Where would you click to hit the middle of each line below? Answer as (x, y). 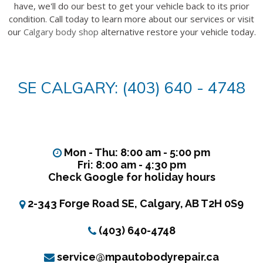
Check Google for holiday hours (131, 177)
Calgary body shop (61, 32)
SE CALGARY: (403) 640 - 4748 (131, 87)
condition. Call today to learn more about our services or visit (131, 19)
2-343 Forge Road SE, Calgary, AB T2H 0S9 (136, 204)
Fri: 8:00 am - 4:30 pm (131, 165)
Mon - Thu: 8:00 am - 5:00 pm (137, 152)
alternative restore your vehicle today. (177, 32)
